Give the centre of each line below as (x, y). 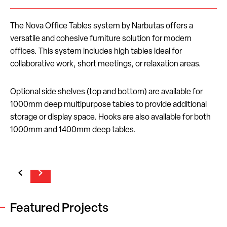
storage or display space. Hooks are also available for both (110, 117)
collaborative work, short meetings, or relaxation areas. (106, 64)
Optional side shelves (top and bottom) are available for (106, 92)
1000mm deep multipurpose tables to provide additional (108, 105)
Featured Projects (59, 209)
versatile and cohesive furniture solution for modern (101, 39)
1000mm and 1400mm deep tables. (73, 130)
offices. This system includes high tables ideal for (96, 51)
